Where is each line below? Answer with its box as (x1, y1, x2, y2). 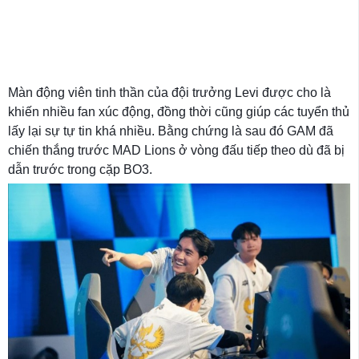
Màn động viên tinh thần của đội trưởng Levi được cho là (8, 85, 331, 99)
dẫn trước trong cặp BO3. (8, 162, 152, 176)
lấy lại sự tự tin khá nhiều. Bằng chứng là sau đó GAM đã (8, 123, 333, 138)
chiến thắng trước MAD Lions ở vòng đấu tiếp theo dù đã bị (8, 143, 345, 157)
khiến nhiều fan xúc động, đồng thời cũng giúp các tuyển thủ (8, 104, 349, 119)
